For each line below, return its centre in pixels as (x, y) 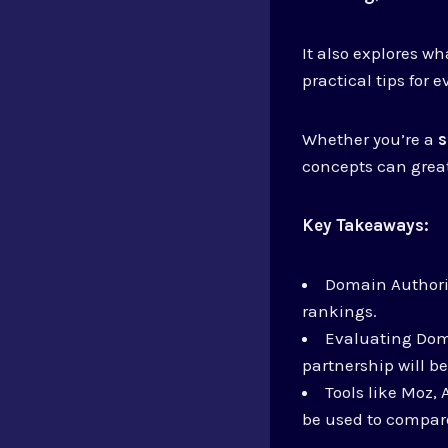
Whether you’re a (370, 138)
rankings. (340, 310)
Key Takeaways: (366, 224)
